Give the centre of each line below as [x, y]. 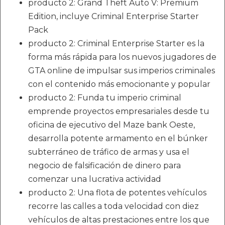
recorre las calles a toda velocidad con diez [114, 206]
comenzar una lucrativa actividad [95, 179]
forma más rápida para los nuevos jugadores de [122, 57]
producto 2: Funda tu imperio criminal [105, 98]
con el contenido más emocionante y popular [119, 84]
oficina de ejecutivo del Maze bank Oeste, [111, 125]
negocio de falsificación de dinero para [104, 165]
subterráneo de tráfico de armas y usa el [109, 152]
